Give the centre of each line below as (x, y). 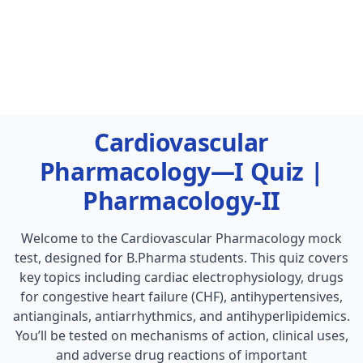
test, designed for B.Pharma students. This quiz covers (181, 258)
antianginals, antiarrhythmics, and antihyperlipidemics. (181, 316)
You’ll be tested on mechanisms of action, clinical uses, (181, 335)
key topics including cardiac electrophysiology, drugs (181, 277)
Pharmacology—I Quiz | (181, 171)
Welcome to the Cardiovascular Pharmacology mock (181, 238)
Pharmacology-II (181, 201)
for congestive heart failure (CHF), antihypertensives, (181, 297)
